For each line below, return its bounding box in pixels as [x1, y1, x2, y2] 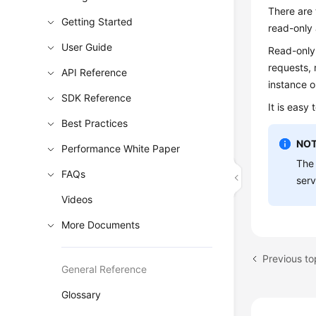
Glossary [61, 288, 102, 300]
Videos [61, 193, 93, 205]
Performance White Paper [61, 142, 181, 154]
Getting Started [61, 16, 133, 28]
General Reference [61, 263, 147, 275]
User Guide [61, 41, 113, 53]
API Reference [61, 66, 128, 78]
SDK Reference [61, 92, 132, 104]
